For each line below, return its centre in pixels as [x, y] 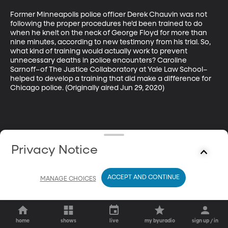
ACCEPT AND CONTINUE [143, 178]
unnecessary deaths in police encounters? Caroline [99, 60]
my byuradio [160, 221]
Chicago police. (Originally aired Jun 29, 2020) [87, 88]
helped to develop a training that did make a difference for [111, 79]
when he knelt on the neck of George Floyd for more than [109, 33]
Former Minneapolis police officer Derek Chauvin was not [109, 15]
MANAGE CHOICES [68, 179]
